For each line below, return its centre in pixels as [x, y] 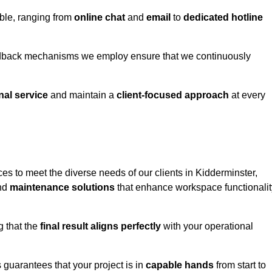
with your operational [207, 226]
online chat [100, 18]
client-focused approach [173, 95]
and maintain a [82, 95]
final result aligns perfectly [100, 226]
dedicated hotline [223, 18]
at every [247, 95]
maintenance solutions [62, 188]
